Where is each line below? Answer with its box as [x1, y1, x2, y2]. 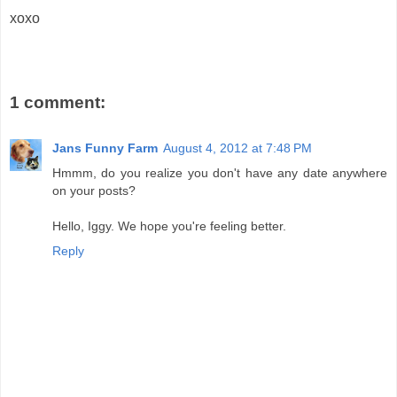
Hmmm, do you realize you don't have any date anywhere [52, 166, 387, 181]
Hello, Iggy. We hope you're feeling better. [52, 219, 286, 234]
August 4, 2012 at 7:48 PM [163, 141, 312, 156]
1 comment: [10, 92, 105, 112]
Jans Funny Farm [52, 141, 158, 156]
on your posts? [52, 183, 136, 198]
